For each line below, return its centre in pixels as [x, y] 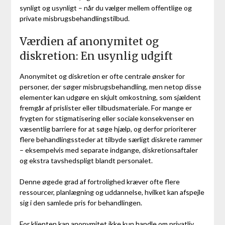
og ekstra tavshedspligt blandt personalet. [86, 161]
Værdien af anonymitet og [89, 42]
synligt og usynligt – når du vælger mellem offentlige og [105, 8]
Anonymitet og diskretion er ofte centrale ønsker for [102, 76]
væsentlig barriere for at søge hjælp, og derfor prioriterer [108, 129]
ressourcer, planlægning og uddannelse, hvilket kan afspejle [112, 192]
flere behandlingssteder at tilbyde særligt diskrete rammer [111, 140]
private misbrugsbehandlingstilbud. [74, 19]
